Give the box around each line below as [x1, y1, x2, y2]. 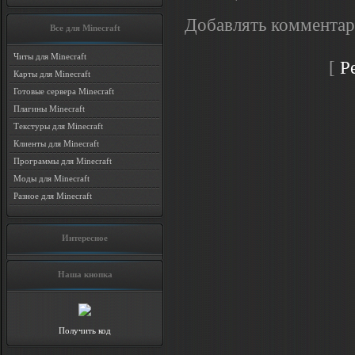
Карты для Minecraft [13, 69, 90, 78]
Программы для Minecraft [13, 156, 112, 166]
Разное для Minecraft [13, 191, 92, 200]
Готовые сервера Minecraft [13, 86, 114, 96]
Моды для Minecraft [13, 174, 90, 183]
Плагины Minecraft [13, 104, 85, 113]
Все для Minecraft [49, 23, 120, 32]
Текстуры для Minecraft [13, 121, 103, 131]
